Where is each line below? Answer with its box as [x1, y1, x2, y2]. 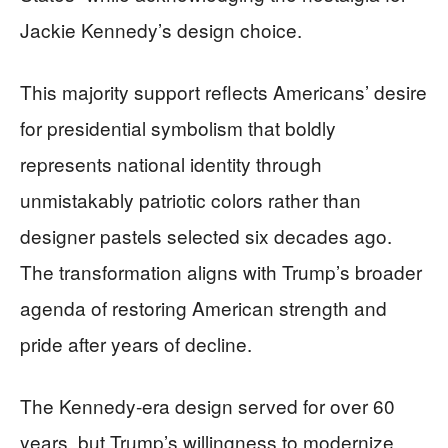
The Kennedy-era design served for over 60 [20, 392, 395, 419]
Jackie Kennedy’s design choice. [20, 16, 302, 43]
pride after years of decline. [20, 330, 252, 357]
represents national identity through [20, 150, 322, 177]
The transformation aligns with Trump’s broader [20, 258, 422, 285]
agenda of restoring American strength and [20, 294, 387, 321]
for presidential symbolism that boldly [20, 114, 336, 141]
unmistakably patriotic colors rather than [20, 186, 361, 213]
